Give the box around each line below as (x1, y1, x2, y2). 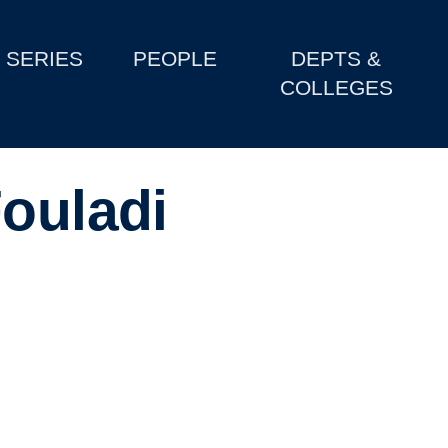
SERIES (6, 47, 84, 71)
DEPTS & (291, 47, 382, 71)
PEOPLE (133, 47, 218, 71)
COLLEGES (279, 76, 393, 100)
